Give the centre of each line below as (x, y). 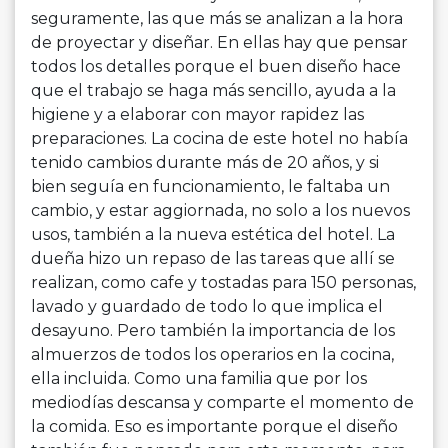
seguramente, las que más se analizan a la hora (217, 19)
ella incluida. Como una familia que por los (199, 379)
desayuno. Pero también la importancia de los (213, 331)
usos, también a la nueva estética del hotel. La (213, 235)
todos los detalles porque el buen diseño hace (216, 67)
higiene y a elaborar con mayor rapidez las (197, 115)
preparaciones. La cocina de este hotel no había (219, 139)
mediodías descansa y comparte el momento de (222, 403)
